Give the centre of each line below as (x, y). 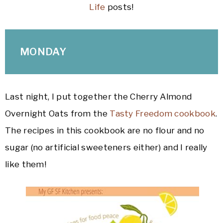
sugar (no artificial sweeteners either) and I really (106, 148)
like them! (26, 165)
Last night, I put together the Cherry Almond (99, 97)
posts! (119, 7)
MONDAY (43, 52)
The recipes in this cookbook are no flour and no (105, 131)
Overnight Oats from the (57, 114)
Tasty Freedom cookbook (163, 114)
